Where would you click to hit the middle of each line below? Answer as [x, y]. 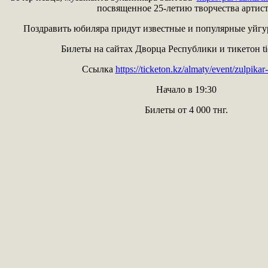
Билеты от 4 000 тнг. [186, 109]
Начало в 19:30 [186, 89]
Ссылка [98, 69]
